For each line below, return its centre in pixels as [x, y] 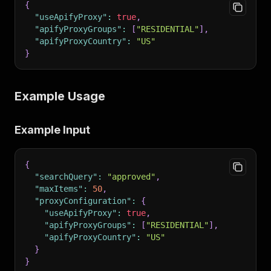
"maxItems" [59, 189]
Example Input [52, 130]
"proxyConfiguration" [83, 201]
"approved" [131, 177]
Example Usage [60, 96]
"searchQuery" [66, 177]
